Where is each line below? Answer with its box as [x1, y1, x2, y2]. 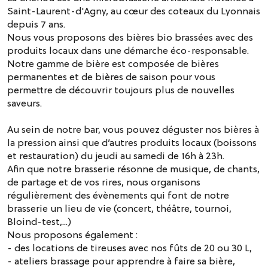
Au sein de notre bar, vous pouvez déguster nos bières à [7, 123, 259, 136]
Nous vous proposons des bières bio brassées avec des [7, 31, 253, 44]
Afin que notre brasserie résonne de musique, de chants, [7, 162, 260, 176]
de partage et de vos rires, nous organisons [7, 175, 200, 189]
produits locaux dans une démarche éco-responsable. [7, 44, 249, 57]
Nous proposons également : [7, 228, 138, 242]
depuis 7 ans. [7, 17, 65, 31]
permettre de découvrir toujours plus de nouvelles [7, 83, 234, 97]
